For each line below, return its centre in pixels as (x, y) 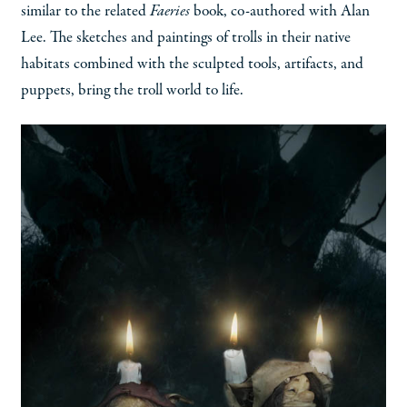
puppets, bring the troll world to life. (132, 90)
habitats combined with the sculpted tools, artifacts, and (192, 64)
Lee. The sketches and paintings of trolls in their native (185, 38)
